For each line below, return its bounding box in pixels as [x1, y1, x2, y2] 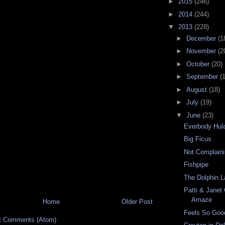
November [186, 47, 218, 55]
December [186, 34, 218, 42]
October [186, 60, 211, 68]
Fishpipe [184, 161, 209, 169]
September [186, 73, 220, 81]
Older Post [122, 198, 153, 206]
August [186, 85, 209, 93]
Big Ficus [184, 135, 212, 143]
